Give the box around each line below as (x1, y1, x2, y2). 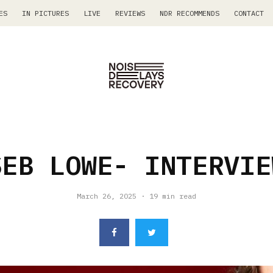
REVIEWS (115, 9, 145, 18)
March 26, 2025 (77, 191, 136, 200)
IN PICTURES (22, 9, 69, 18)
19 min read (149, 191, 196, 200)
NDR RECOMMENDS (160, 9, 219, 18)
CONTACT (234, 9, 264, 18)
